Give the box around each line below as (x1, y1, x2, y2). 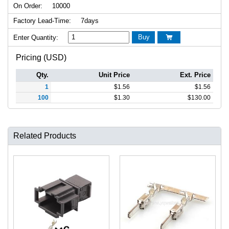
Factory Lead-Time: (13, 16, 71, 25)
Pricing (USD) (16, 53, 66, 62)
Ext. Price (180, 71, 211, 79)
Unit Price (99, 71, 130, 79)
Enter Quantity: (13, 33, 58, 41)
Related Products (13, 131, 76, 140)
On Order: (13, 2, 42, 10)
